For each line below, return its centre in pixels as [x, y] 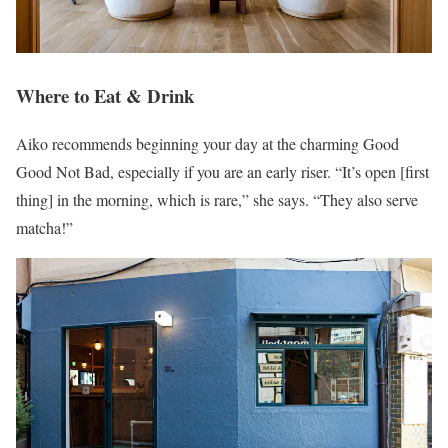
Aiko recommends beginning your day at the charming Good [207, 144]
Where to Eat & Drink [105, 95]
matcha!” [44, 228]
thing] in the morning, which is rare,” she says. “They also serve [217, 200]
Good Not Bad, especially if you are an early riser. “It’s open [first [222, 172]
